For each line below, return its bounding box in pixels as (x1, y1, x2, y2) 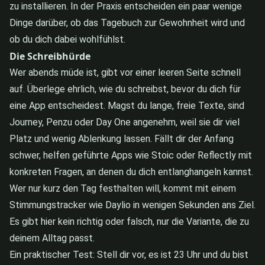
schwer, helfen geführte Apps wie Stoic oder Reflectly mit (9, 149, 252, 161)
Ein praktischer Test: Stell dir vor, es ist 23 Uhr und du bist (9, 248, 248, 260)
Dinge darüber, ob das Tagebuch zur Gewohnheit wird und (9, 17, 245, 28)
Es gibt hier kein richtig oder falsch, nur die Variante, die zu (9, 215, 249, 227)
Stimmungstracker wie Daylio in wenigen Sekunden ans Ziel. (9, 199, 256, 211)
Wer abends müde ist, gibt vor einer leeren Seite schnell (9, 66, 241, 78)
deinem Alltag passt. (9, 232, 95, 244)
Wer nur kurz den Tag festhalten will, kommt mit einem (9, 182, 236, 194)
